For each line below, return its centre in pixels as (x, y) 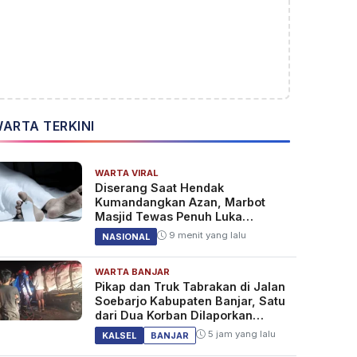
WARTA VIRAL (126, 173)
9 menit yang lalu (206, 235)
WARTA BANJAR (132, 272)
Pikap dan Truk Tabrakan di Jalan (190, 287)
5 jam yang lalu (240, 334)
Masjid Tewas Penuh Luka (168, 217)
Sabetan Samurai (144, 231)
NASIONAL (126, 237)
